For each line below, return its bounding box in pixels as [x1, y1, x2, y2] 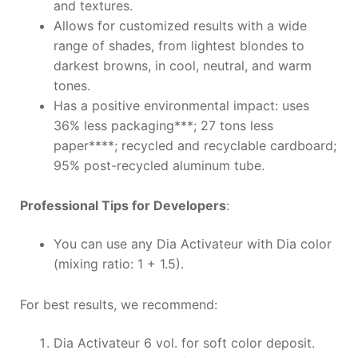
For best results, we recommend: [19, 296, 217, 312]
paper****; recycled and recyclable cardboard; [53, 137, 336, 153]
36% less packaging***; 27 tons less [53, 117, 273, 133]
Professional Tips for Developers [19, 197, 226, 214]
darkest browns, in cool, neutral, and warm [53, 57, 312, 74]
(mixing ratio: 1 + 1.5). [53, 256, 184, 272]
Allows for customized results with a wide [53, 17, 307, 34]
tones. [53, 77, 90, 93]
